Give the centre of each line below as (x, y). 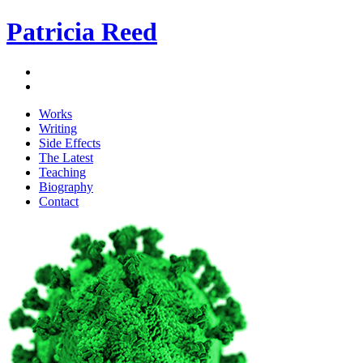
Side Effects (70, 143)
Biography (66, 186)
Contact (59, 201)
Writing (58, 128)
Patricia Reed (82, 32)
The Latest (66, 157)
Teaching (62, 172)
